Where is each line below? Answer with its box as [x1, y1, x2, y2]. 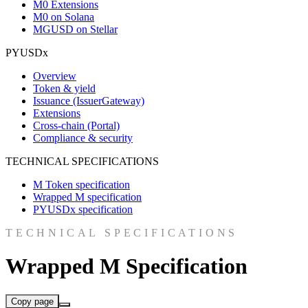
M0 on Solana [33, 11, 94, 23]
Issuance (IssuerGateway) [33, 95, 144, 107]
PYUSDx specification [33, 203, 133, 215]
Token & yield [33, 82, 96, 94]
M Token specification [33, 179, 130, 190]
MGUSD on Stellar [33, 23, 118, 35]
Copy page [11, 296, 54, 307]
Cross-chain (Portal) [33, 120, 120, 131]
